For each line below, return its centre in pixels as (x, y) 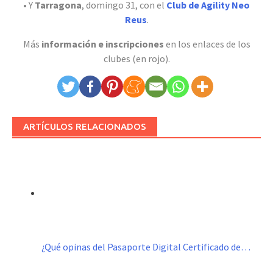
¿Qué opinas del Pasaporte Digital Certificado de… (146, 246)
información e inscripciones (102, 44)
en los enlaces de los (207, 44)
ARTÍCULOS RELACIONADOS (85, 126)
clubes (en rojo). (136, 58)
